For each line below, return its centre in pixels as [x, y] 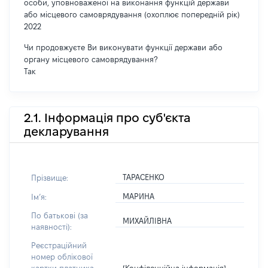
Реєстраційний [59, 245]
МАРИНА [139, 196]
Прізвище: [50, 177]
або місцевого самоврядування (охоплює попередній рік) [132, 14]
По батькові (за [60, 215]
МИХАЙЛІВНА [147, 221]
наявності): [51, 227]
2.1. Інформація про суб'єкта [107, 118]
